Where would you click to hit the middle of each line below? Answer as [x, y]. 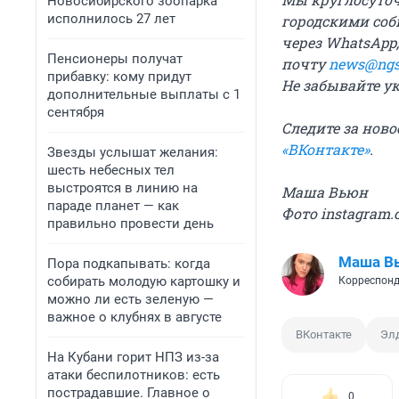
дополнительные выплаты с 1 [144, 94]
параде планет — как [113, 206]
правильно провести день [130, 224]
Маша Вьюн [325, 192]
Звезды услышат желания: [133, 152]
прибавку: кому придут [119, 77]
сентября [76, 112]
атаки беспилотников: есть [134, 375]
